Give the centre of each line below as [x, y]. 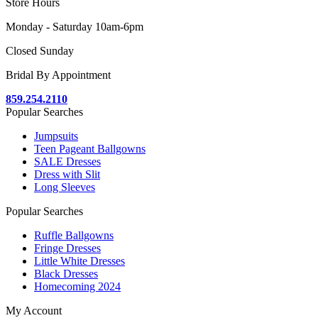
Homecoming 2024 [77, 287]
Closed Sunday [40, 51]
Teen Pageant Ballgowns [90, 149]
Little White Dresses [79, 261]
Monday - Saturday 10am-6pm [75, 27]
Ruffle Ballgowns [74, 236]
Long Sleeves [65, 187]
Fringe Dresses [67, 248]
